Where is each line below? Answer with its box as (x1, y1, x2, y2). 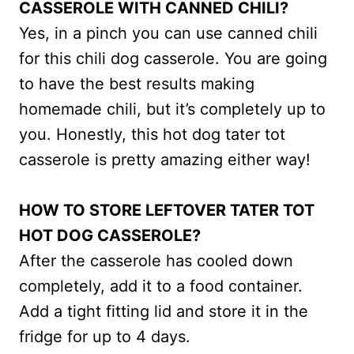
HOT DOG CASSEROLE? (19, 226, 201, 246)
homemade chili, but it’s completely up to (19, 100, 326, 119)
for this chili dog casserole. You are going (19, 49, 327, 69)
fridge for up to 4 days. (19, 327, 190, 347)
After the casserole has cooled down (19, 251, 293, 271)
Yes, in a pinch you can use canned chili (19, 24, 318, 43)
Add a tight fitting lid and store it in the (19, 302, 308, 322)
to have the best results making (19, 74, 254, 94)
